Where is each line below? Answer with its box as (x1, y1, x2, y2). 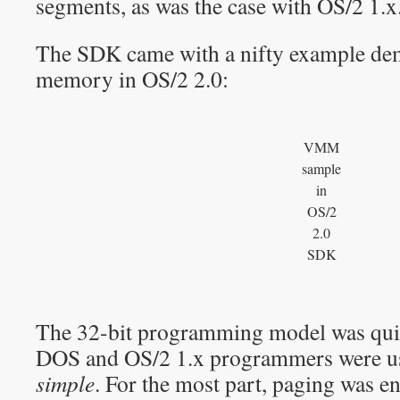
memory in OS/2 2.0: (36, 63, 229, 94)
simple (36, 368, 95, 398)
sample (302, 159, 341, 178)
